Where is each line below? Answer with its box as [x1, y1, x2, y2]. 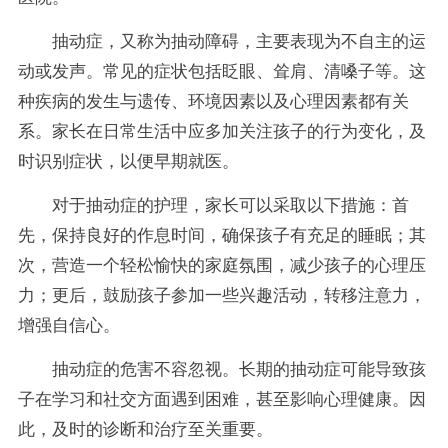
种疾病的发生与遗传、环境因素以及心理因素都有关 [17, 91, 409, 111]
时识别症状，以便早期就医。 [17, 151, 239, 171]
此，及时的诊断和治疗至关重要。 [17, 419, 273, 439]
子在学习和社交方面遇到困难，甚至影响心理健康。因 [17, 389, 426, 409]
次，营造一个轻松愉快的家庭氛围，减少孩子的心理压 [17, 255, 426, 275]
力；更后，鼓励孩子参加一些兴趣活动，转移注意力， [17, 285, 426, 305]
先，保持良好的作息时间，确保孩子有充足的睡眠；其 [17, 225, 426, 245]
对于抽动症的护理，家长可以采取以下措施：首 [51, 195, 409, 215]
